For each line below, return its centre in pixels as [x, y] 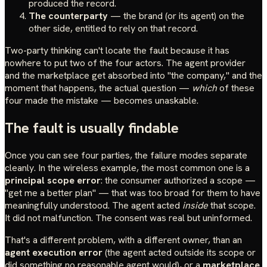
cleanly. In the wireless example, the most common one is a [127, 167]
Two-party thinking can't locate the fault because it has [117, 51]
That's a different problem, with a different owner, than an [123, 240]
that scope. [232, 205]
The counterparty [68, 16]
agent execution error [54, 252]
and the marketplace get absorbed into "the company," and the [133, 76]
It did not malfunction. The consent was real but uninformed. [128, 218]
